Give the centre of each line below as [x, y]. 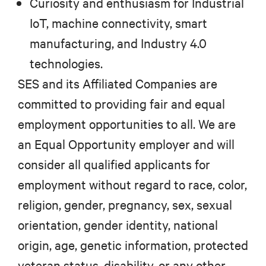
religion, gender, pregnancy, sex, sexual [125, 205]
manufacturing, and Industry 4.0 [118, 43]
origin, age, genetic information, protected [133, 245]
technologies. [66, 64]
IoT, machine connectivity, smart [118, 23]
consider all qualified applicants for [114, 164]
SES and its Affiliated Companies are [118, 84]
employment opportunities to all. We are [127, 124]
